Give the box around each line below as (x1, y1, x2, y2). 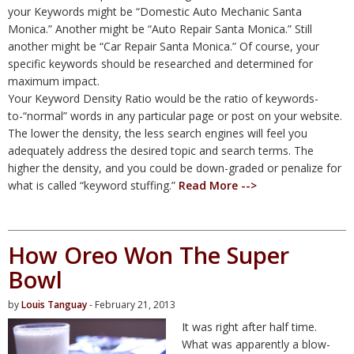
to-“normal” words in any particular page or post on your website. (8, 107, 342, 123)
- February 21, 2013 (87, 297, 175, 311)
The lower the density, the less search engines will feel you (8, 125, 307, 141)
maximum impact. (8, 73, 100, 88)
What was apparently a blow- (182, 336, 330, 352)
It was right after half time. (182, 318, 317, 334)
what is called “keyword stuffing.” (8, 177, 179, 193)
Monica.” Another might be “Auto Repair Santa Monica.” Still (8, 21, 312, 36)
